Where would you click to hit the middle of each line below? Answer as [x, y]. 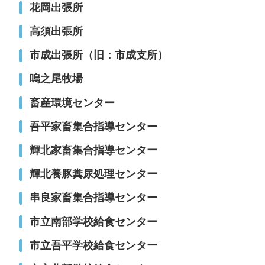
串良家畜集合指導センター [93, 198]
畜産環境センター [72, 103]
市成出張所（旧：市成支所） [98, 55]
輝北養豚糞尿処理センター [93, 174]
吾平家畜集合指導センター [93, 126]
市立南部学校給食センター [93, 222]
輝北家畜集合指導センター [93, 150]
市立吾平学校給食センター [93, 245]
